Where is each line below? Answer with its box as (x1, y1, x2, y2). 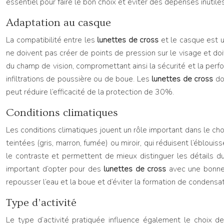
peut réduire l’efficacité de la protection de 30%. (6, 86, 174, 97)
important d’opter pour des (6, 163, 104, 174)
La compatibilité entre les (6, 34, 97, 45)
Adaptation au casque (6, 16, 111, 29)
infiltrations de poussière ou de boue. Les (6, 73, 152, 84)
